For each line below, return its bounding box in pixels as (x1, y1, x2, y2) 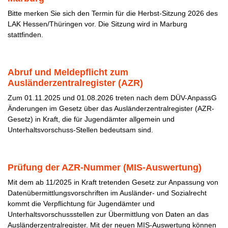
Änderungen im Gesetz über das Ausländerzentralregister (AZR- (8, 104, 214, 112)
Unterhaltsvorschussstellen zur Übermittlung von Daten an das (8, 210, 209, 218)
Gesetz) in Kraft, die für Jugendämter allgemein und (8, 115, 175, 123)
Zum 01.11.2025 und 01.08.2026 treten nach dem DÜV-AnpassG (8, 94, 217, 102)
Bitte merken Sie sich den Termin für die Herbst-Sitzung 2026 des (8, 9, 218, 17)
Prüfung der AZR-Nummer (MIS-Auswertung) (8, 162, 202, 173)
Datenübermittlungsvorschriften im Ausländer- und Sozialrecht (8, 189, 207, 197)
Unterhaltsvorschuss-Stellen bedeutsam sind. (8, 126, 153, 134)
